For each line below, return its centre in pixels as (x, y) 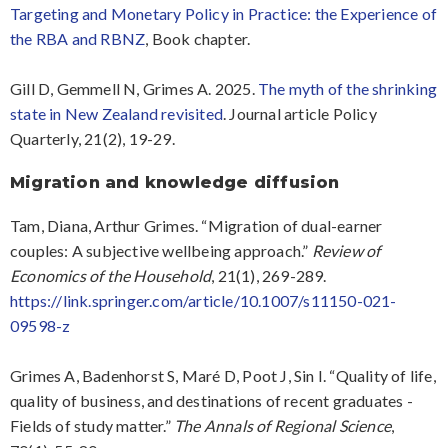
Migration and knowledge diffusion (175, 182)
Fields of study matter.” (92, 425)
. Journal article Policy (300, 114)
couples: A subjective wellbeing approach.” (161, 250)
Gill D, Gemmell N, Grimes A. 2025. (134, 89)
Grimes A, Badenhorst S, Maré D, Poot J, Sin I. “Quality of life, (223, 375)
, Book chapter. (199, 39)
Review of (346, 250)
